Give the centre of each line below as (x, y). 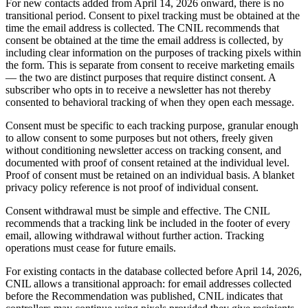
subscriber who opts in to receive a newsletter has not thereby (138, 90)
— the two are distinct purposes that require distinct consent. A (141, 77)
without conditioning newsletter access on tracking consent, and (143, 150)
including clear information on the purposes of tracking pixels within (153, 53)
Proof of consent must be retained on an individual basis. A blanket (150, 175)
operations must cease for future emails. (91, 248)
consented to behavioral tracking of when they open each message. (150, 102)
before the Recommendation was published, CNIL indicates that (144, 296)
